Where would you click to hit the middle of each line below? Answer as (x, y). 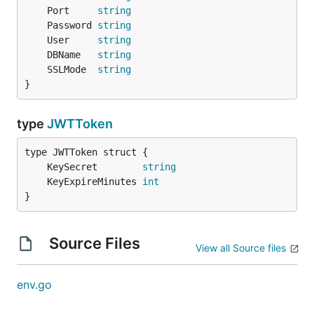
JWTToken (80, 124)
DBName (72, 55)
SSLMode (72, 69)
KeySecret (95, 167)
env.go (34, 285)
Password (72, 25)
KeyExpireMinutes (95, 182)
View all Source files (241, 248)
